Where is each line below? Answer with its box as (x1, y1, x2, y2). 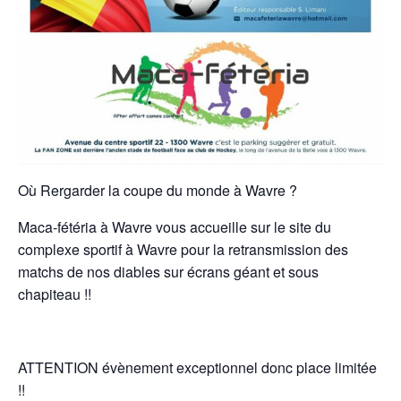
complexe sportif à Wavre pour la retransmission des (18, 239, 348, 260)
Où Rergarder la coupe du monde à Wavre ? (18, 180, 297, 201)
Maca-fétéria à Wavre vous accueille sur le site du (18, 217, 331, 238)
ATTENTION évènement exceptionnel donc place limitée (18, 357, 377, 379)
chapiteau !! (18, 284, 91, 305)
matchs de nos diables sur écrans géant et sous (18, 261, 319, 283)
